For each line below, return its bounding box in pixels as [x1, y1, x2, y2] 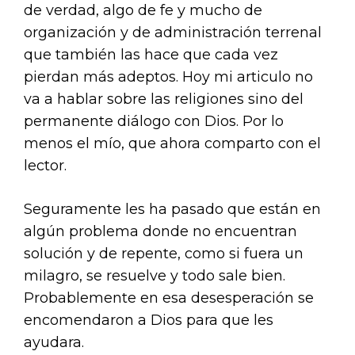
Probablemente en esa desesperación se [24, 289, 314, 307]
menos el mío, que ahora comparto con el [24, 135, 321, 152]
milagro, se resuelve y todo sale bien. [24, 267, 285, 284]
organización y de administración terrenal [24, 24, 322, 41]
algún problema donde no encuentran [24, 223, 297, 240]
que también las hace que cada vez [24, 46, 278, 63]
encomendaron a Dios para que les [24, 311, 273, 329]
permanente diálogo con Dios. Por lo [24, 113, 284, 130]
